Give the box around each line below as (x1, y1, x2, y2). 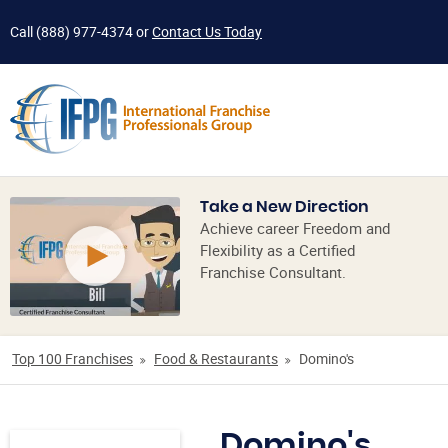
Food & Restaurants (154, 348, 278, 368)
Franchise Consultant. (200, 261, 346, 282)
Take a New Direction (200, 198, 369, 215)
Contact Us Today (152, 22, 262, 41)
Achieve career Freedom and (200, 217, 390, 238)
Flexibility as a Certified (200, 239, 355, 260)
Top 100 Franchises (12, 348, 133, 368)
